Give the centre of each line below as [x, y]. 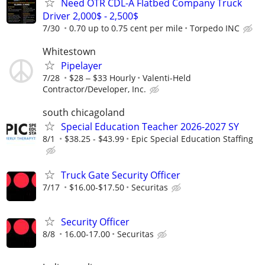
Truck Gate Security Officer [121, 175]
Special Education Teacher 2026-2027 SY [150, 127]
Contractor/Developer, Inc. [94, 89]
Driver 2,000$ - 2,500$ [91, 16]
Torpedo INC [215, 28]
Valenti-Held [167, 78]
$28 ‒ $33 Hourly [102, 78]
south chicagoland [84, 113]
